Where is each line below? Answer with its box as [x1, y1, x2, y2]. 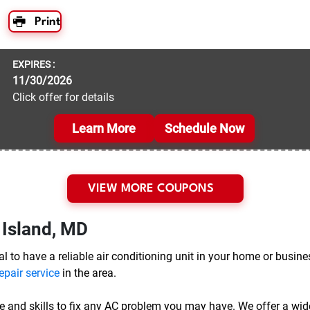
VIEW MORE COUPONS [87, 183, 214, 195]
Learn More [72, 121, 136, 136]
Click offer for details [12, 91, 114, 104]
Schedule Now [164, 121, 244, 136]
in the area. [60, 266, 116, 280]
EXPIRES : [12, 59, 55, 71]
